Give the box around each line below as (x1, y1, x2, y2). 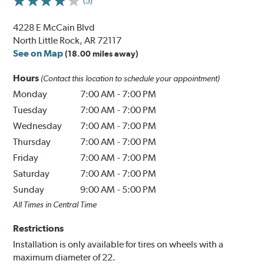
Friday (13, 152, 39, 164)
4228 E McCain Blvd (13, 22, 95, 34)
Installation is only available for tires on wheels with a (13, 239, 224, 250)
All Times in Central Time (13, 200, 97, 210)
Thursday (13, 136, 51, 148)
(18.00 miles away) (65, 49, 139, 59)
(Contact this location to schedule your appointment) (41, 74, 220, 84)
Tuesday (13, 104, 48, 116)
